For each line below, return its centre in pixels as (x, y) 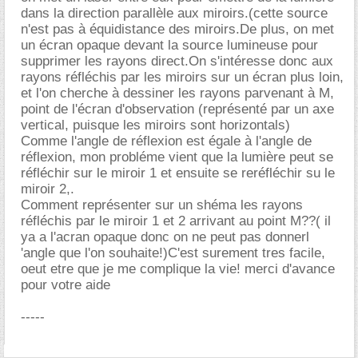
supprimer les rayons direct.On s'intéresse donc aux (177, 61)
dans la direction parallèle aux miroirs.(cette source (174, 13)
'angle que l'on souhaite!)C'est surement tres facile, (173, 253)
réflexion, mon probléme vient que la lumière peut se (177, 157)
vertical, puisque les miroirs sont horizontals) (155, 125)
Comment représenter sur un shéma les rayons (162, 205)
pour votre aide (66, 285)
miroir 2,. (48, 189)
